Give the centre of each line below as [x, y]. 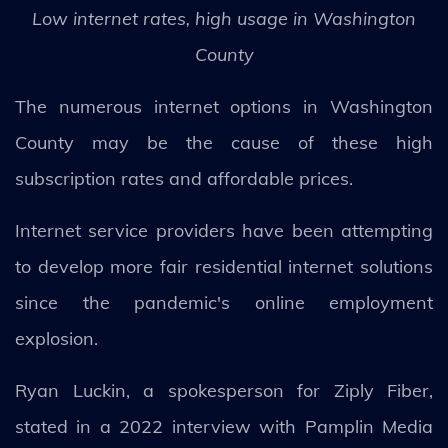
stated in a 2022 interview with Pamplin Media [224, 426]
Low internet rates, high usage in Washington [224, 18]
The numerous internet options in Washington [224, 106]
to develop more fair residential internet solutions [224, 266]
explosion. [56, 338]
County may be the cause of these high [224, 142]
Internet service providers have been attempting [224, 230]
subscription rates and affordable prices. [184, 178]
